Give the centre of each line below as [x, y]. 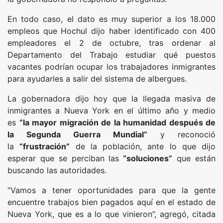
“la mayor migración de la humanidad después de [117, 123]
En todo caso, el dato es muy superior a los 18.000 [111, 19]
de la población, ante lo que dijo [143, 147]
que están [194, 159]
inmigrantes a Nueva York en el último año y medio [111, 111]
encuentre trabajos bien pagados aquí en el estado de [111, 202]
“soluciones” [146, 159]
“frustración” [45, 147]
